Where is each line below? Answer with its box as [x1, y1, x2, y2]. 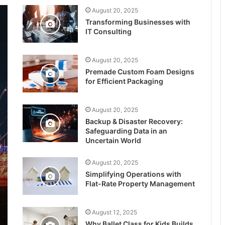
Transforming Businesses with [85, 18, 190, 26]
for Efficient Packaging [85, 77, 163, 85]
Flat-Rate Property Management [85, 179, 195, 188]
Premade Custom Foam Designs [85, 67, 194, 76]
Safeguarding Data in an [85, 127, 167, 135]
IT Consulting [85, 27, 132, 36]
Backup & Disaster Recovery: [85, 117, 183, 126]
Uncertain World [85, 136, 141, 145]
